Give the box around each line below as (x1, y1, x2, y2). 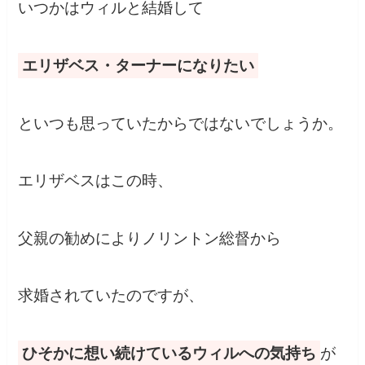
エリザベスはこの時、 (18, 172, 174, 190)
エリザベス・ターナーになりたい (22, 56, 255, 74)
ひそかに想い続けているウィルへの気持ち (22, 345, 317, 363)
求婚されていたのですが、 (18, 287, 204, 305)
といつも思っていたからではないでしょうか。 (18, 114, 344, 132)
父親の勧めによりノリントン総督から (18, 229, 282, 247)
